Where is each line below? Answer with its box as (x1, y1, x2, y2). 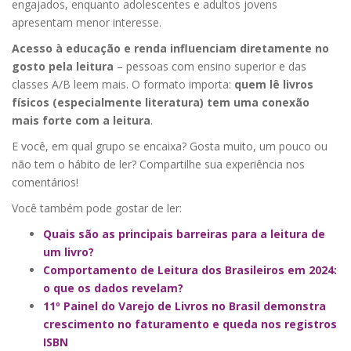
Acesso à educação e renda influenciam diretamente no (12, 40, 329, 56)
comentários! (12, 174, 78, 190)
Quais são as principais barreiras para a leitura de (43, 226, 325, 241)
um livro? (43, 244, 94, 259)
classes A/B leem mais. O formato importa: (12, 76, 234, 92)
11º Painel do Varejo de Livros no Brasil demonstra (43, 298, 326, 313)
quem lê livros (234, 76, 313, 92)
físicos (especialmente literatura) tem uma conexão (12, 94, 309, 110)
